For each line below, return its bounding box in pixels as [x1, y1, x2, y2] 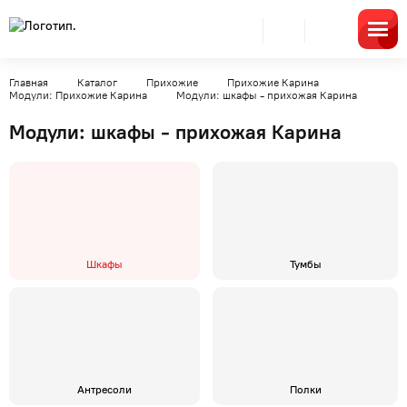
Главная [9, 76, 48, 89]
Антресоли [77, 382, 132, 396]
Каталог [77, 76, 117, 89]
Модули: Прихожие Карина [9, 89, 147, 102]
